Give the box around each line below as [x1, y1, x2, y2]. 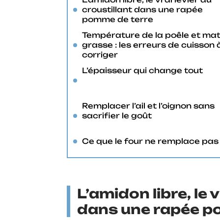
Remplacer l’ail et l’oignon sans [82, 101, 215, 110]
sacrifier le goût [82, 111, 152, 120]
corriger [82, 50, 118, 59]
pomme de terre [82, 15, 153, 24]
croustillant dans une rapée [82, 5, 203, 14]
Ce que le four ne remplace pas [82, 137, 219, 146]
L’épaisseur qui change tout [82, 66, 203, 75]
